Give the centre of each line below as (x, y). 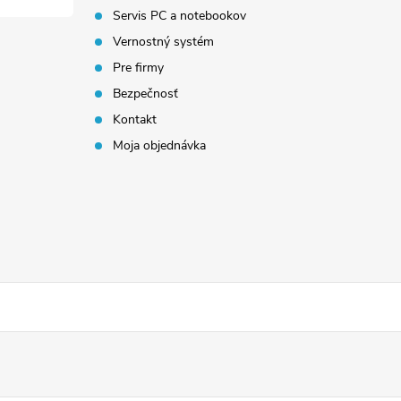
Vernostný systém (164, 42)
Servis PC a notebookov (180, 16)
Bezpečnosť (146, 94)
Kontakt (135, 119)
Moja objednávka (160, 145)
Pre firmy (139, 68)
